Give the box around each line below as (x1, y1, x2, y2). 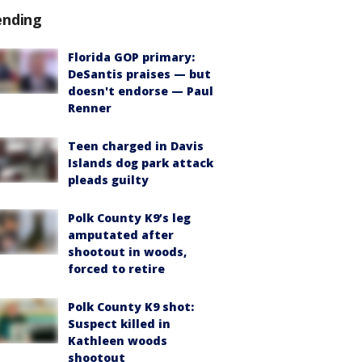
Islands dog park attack (68, 154, 213, 170)
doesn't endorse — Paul (68, 82, 213, 99)
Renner (68, 99, 112, 116)
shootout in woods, (68, 243, 187, 259)
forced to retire (68, 260, 165, 276)
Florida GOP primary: (68, 48, 195, 65)
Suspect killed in (68, 315, 170, 331)
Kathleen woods (68, 332, 167, 348)
